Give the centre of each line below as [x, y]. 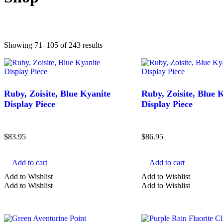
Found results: [36, 53]
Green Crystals [81, 201]
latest [110, 62]
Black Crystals [79, 216]
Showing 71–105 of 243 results [53, 45]
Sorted [112, 44]
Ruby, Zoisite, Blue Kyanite [57, 93]
